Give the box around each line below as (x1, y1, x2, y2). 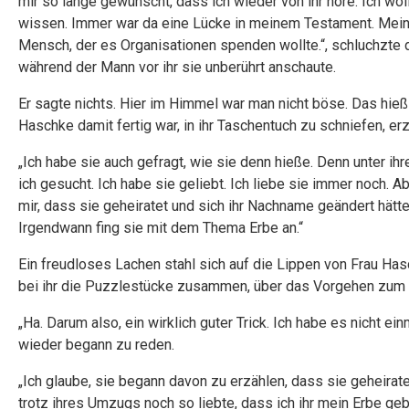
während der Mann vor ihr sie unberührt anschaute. (18, 58, 340, 76)
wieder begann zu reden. (18, 336, 174, 353)
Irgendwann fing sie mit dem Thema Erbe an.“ (18, 219, 303, 236)
